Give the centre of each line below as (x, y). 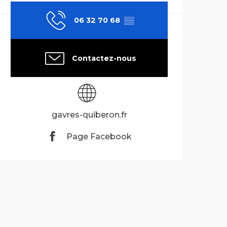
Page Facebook (99, 136)
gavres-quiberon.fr (89, 115)
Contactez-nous (104, 58)
